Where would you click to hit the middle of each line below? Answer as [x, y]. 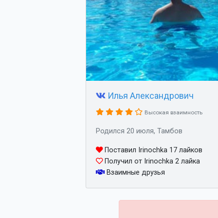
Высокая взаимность [173, 112]
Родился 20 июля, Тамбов [139, 131]
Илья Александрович [151, 96]
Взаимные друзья [135, 173]
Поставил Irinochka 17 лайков [153, 150]
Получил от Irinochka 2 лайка [151, 161]
